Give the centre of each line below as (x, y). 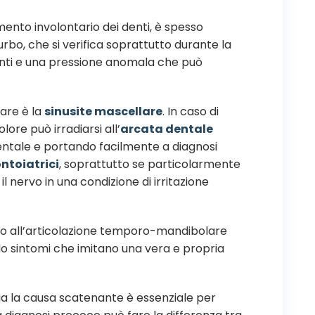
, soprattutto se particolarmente (150, 164)
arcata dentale (167, 129)
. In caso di (191, 111)
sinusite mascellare (103, 111)
